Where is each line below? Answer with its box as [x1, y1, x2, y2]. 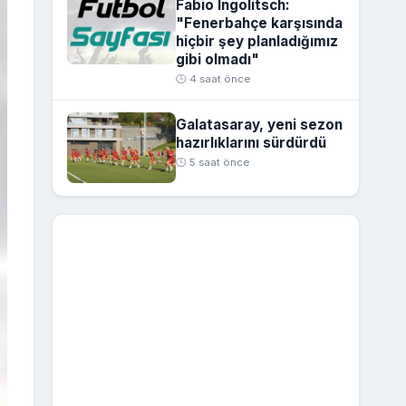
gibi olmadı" [175, 51, 259, 69]
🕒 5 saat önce [175, 155, 249, 169]
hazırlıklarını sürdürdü [175, 133, 326, 151]
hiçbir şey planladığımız [175, 33, 338, 51]
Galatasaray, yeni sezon [175, 115, 343, 133]
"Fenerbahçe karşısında [175, 14, 343, 33]
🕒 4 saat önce [175, 72, 250, 86]
